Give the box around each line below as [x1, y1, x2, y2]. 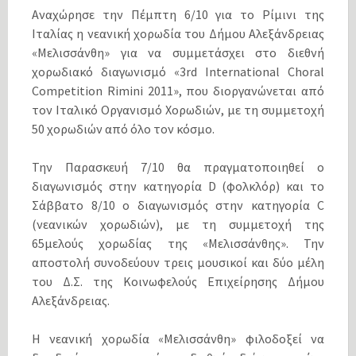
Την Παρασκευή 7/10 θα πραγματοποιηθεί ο [32, 159, 324, 176]
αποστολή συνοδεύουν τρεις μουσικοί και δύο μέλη [32, 254, 324, 271]
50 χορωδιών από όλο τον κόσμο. [32, 121, 215, 137]
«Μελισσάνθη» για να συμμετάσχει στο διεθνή [32, 44, 324, 61]
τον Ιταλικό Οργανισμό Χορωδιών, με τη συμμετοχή [32, 102, 324, 118]
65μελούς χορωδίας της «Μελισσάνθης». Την [32, 235, 324, 252]
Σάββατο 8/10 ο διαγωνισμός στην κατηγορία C [32, 197, 324, 214]
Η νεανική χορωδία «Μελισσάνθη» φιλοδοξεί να [32, 331, 324, 347]
